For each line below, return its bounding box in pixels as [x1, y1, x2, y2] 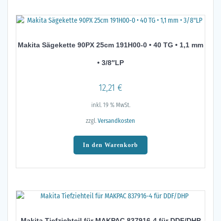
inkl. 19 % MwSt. [91, 101, 130, 109]
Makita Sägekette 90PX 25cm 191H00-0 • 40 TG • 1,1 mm [18, 41, 203, 49]
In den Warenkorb [83, 141, 138, 148]
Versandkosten [98, 116, 135, 124]
